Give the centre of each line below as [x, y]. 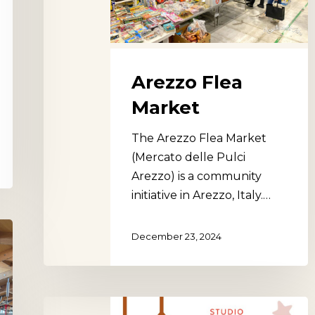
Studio [62, 306]
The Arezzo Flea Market [199, 138]
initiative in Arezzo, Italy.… [201, 195]
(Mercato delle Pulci [188, 157]
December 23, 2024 [176, 236]
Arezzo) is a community [197, 176]
